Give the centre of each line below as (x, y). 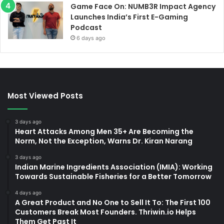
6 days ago (91, 38)
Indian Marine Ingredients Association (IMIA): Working (114, 167)
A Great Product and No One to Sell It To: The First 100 (113, 203)
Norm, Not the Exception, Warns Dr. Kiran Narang (104, 141)
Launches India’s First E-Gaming (129, 17)
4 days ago (28, 193)
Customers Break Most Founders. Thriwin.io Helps (105, 212)
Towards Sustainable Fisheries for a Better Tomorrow (113, 177)
